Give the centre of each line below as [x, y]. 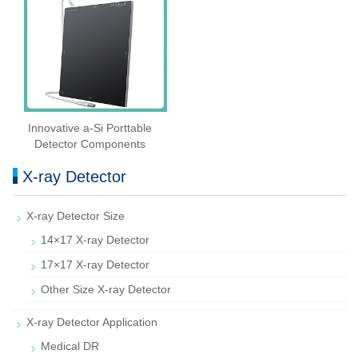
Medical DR [70, 346]
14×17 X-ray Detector [95, 240]
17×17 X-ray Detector [95, 265]
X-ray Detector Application [92, 322]
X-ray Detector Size [76, 216]
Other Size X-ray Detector [106, 290]
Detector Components [89, 144]
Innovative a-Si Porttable [89, 128]
